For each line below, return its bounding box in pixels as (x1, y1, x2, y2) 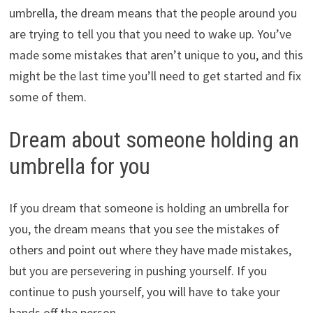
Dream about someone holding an (8, 126, 299, 153)
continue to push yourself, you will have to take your (8, 284, 280, 300)
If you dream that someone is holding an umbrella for (8, 200, 289, 217)
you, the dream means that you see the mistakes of (8, 221, 279, 238)
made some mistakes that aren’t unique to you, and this (8, 46, 303, 63)
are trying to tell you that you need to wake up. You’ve (8, 25, 291, 42)
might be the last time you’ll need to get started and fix (8, 67, 301, 84)
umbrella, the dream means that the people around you (8, 4, 297, 21)
